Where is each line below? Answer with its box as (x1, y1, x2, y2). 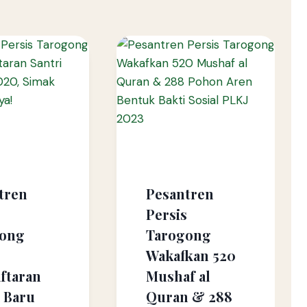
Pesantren (145, 184, 214, 204)
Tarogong (145, 225, 211, 245)
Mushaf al (145, 267, 210, 286)
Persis (145, 205, 187, 224)
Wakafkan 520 (145, 246, 236, 265)
